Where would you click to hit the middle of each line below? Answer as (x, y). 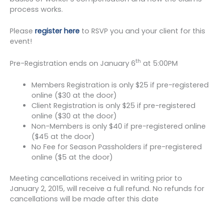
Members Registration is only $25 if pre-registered (120, 85)
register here (57, 31)
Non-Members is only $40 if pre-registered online (118, 126)
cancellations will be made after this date (84, 199)
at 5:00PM (159, 63)
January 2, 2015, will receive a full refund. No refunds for (107, 188)
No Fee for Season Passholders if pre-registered (116, 147)
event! (21, 41)
